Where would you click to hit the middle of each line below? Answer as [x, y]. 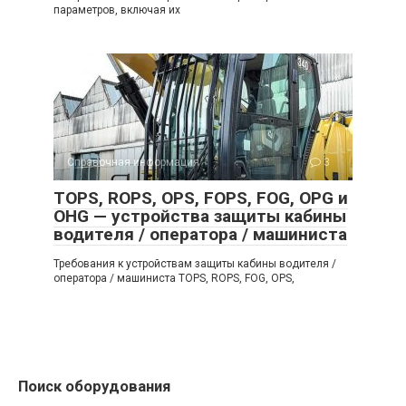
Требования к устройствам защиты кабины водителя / [195, 263]
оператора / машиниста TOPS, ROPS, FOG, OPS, [174, 278]
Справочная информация [133, 162]
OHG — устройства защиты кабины [200, 216]
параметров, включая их [117, 10]
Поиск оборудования [94, 386]
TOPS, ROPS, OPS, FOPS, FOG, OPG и [201, 198]
